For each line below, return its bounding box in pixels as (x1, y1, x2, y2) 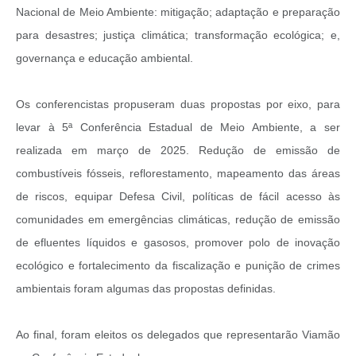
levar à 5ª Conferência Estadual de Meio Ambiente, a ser (16, 120, 340, 133)
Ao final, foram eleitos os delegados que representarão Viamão (16, 327, 340, 341)
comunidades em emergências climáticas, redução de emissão (16, 212, 340, 226)
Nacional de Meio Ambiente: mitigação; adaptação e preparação (16, 5, 340, 18)
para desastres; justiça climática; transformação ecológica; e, (16, 28, 340, 41)
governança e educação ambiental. (16, 51, 193, 64)
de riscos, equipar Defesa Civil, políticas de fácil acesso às (16, 189, 340, 203)
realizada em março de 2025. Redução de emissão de (16, 143, 340, 157)
